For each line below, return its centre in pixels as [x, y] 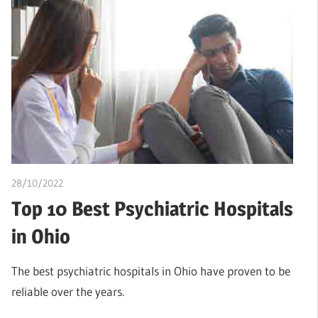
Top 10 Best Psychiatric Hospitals [152, 208]
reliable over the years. [68, 291]
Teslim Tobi [87, 183]
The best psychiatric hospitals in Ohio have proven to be [151, 270]
